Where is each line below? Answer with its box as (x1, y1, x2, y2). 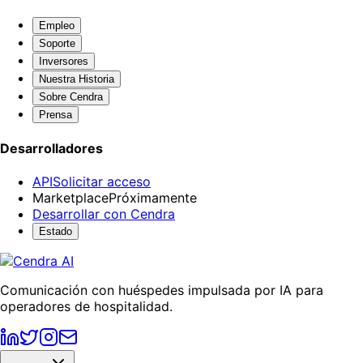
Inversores (39, 54, 88, 67)
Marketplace (32, 190, 109, 207)
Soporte (39, 36, 75, 49)
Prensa (39, 108, 72, 121)
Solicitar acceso (53, 173, 151, 190)
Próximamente (109, 190, 197, 207)
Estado (39, 225, 72, 238)
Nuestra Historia (39, 72, 114, 85)
